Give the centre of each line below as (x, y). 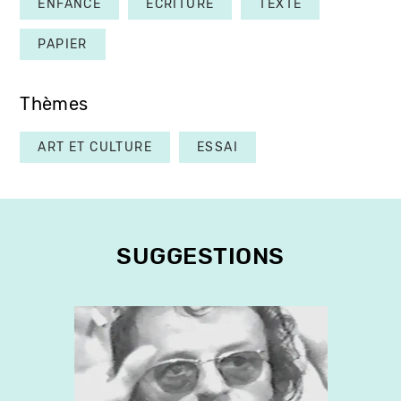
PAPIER (63, 44)
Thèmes (54, 104)
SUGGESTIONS (200, 256)
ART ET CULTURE (95, 147)
